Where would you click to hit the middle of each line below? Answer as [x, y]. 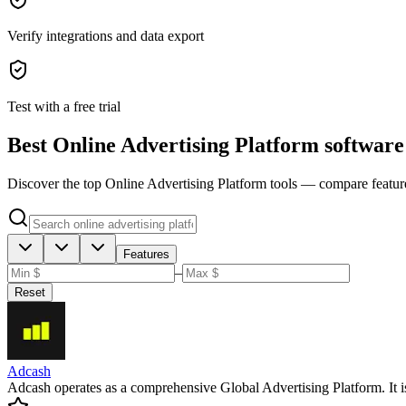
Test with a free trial [64, 107]
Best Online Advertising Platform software [206, 145]
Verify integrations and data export [106, 36]
